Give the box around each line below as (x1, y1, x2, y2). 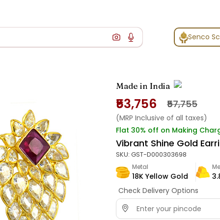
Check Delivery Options (118, 186, 198, 196)
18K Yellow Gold (132, 171, 188, 182)
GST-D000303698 (131, 150, 187, 160)
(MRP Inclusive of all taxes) (116, 113, 207, 123)
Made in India (116, 81, 170, 91)
